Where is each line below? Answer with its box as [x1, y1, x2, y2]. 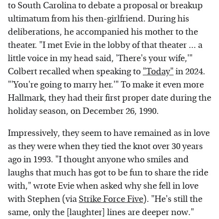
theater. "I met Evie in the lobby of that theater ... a [8, 40, 202, 51]
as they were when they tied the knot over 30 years [8, 141, 203, 152]
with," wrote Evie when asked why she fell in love [8, 181, 198, 192]
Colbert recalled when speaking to [8, 66, 143, 77]
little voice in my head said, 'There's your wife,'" [8, 53, 193, 64]
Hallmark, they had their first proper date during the [8, 93, 211, 104]
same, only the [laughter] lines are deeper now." [8, 207, 194, 218]
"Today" [143, 66, 174, 77]
